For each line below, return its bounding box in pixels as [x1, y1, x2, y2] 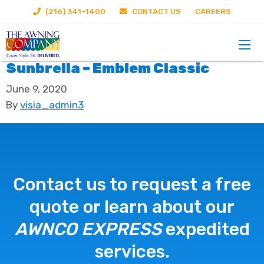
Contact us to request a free [13, 174, 251, 195]
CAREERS [195, 7, 231, 16]
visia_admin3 [20, 98, 84, 111]
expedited [161, 219, 250, 240]
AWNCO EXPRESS [14, 219, 161, 240]
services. [94, 241, 170, 262]
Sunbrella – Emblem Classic [6, 60, 209, 77]
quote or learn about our [29, 196, 235, 217]
